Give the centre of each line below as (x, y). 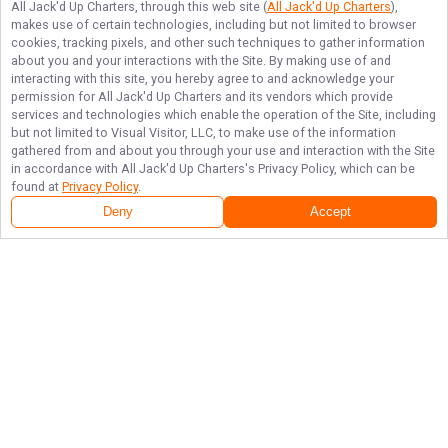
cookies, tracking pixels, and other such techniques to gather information (218, 42)
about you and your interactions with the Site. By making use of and (201, 60)
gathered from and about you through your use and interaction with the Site (223, 150)
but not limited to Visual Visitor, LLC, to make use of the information (203, 132)
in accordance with (66, 168)
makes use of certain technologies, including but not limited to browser (213, 24)
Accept (330, 212)
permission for (54, 96)
